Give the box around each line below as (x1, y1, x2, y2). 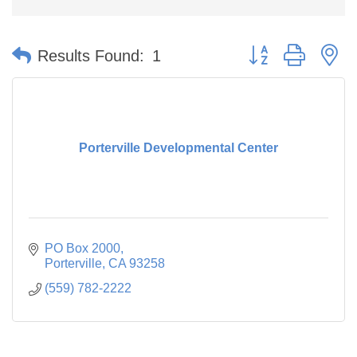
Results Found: (37, 46, 144, 65)
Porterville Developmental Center (79, 141, 278, 155)
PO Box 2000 (45, 241, 120, 255)
